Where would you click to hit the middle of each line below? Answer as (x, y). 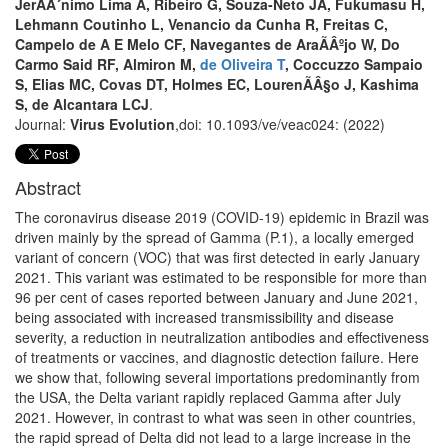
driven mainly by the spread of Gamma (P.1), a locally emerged (214, 236)
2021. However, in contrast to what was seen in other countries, (215, 416)
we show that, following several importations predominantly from (217, 376)
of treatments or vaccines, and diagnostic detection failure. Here (217, 356)
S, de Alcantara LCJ (82, 103)
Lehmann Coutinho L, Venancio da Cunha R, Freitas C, (201, 23)
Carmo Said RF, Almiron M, (107, 63)
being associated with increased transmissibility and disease (204, 316)
